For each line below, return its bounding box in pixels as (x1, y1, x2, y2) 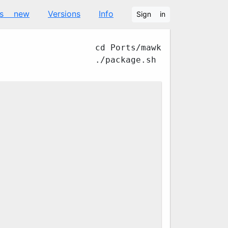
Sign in (136, 10, 165, 18)
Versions (48, 9, 80, 19)
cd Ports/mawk (95, 43, 161, 52)
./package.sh (95, 55, 156, 65)
